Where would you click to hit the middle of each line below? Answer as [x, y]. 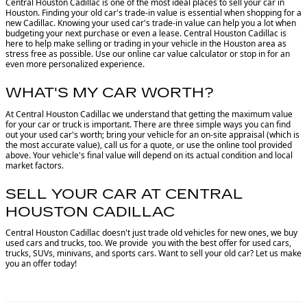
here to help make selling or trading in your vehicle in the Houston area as [146, 44]
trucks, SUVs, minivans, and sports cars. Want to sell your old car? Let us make [153, 253]
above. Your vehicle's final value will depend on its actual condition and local [149, 155]
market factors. [35, 165]
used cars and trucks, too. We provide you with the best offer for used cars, [148, 243]
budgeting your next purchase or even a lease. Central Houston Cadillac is [146, 33]
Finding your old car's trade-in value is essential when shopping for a [172, 13]
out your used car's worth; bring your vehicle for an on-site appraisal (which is [152, 134]
